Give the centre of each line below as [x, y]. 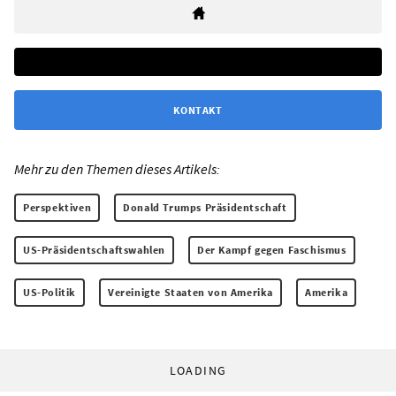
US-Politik [49, 292]
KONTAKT [198, 110]
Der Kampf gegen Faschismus [272, 249]
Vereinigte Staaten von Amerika [190, 292]
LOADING [198, 370]
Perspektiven [57, 207]
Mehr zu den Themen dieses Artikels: [117, 168]
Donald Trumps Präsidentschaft [205, 207]
